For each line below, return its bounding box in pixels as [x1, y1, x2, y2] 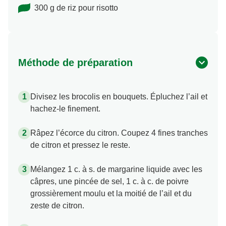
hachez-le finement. [30, 120, 100, 129]
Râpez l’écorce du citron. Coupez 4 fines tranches [30, 144, 208, 153]
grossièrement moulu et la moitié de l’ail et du [30, 204, 192, 213]
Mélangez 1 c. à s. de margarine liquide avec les [30, 180, 202, 189]
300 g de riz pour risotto [34, 19, 118, 28]
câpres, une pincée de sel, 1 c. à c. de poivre [30, 192, 189, 201]
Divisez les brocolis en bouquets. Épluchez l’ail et [30, 107, 207, 117]
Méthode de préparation [18, 72, 133, 84]
